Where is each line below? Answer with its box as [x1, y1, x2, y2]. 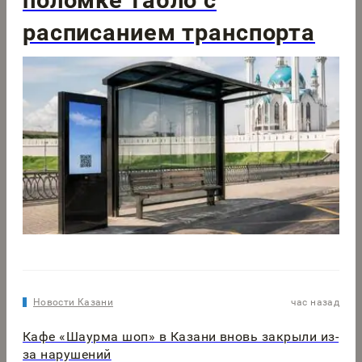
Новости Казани [33, 296, 114, 308]
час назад [290, 296, 339, 308]
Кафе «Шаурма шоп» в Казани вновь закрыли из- [23, 329, 339, 345]
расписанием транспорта [23, 18, 316, 46]
